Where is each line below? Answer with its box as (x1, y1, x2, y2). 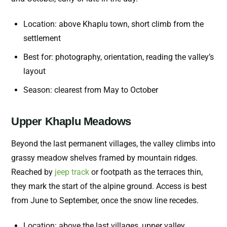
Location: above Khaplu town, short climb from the (23, 19, 204, 29)
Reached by (11, 167, 55, 177)
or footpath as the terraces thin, (89, 167, 203, 177)
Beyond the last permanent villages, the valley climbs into (11, 139, 215, 149)
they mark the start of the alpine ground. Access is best (11, 181, 207, 192)
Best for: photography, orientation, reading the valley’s (23, 52, 214, 62)
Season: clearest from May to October (23, 85, 158, 95)
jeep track (55, 167, 89, 177)
